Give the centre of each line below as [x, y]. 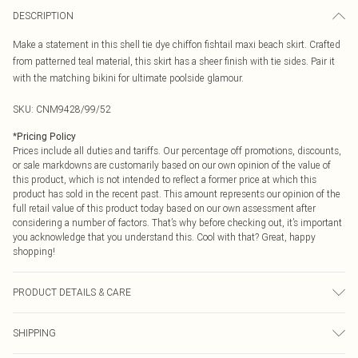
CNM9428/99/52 [74, 109]
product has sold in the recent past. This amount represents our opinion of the [177, 194]
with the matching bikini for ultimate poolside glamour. [128, 78]
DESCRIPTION [43, 16]
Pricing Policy [46, 137]
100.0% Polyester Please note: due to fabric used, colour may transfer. [159, 321]
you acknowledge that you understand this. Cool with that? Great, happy [164, 237]
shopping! [34, 251]
